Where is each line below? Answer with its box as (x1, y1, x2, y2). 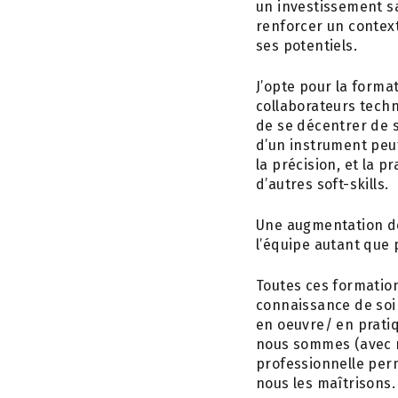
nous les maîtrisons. (256, 375, 395, 392)
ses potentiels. (256, 37, 358, 54)
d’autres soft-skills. (256, 176, 389, 193)
